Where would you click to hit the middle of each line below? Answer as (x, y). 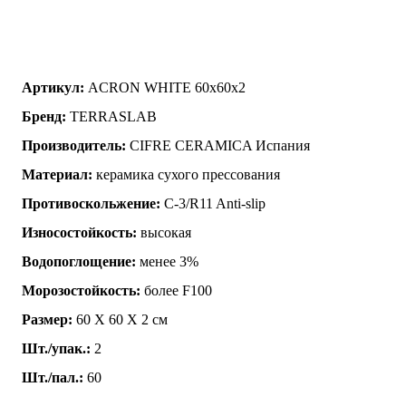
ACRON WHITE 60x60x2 (165, 87)
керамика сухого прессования (186, 174)
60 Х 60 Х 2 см (120, 319)
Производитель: (74, 145)
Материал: (57, 174)
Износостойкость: (79, 232)
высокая (164, 232)
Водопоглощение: (79, 261)
